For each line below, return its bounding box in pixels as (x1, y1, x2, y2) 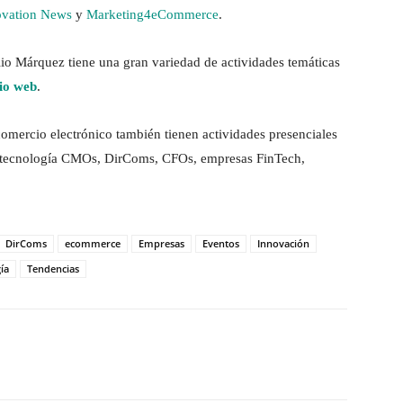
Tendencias (27, 262, 79, 276)
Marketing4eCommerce (86, 7, 219, 22)
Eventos (202, 237, 239, 251)
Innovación (257, 237, 309, 251)
